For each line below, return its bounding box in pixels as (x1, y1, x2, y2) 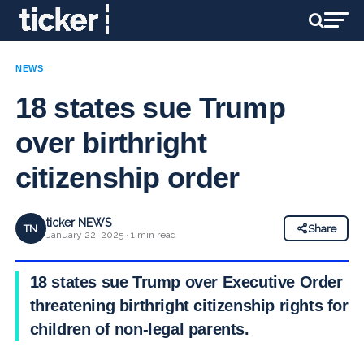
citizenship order (15, 161, 240, 194)
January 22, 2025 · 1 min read (45, 229, 176, 240)
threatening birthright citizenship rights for (29, 297, 349, 314)
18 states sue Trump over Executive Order (29, 273, 343, 291)
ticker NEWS (45, 216, 111, 229)
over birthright (15, 126, 206, 159)
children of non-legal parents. (29, 320, 249, 338)
